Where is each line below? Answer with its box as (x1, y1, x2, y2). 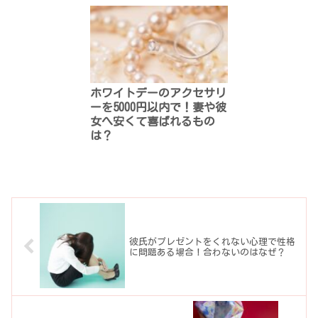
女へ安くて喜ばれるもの (90, 115, 216, 127)
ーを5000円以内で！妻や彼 (90, 101, 227, 113)
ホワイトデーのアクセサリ (90, 87, 227, 99)
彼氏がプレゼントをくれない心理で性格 (129, 236, 296, 246)
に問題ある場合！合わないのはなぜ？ (129, 247, 287, 257)
